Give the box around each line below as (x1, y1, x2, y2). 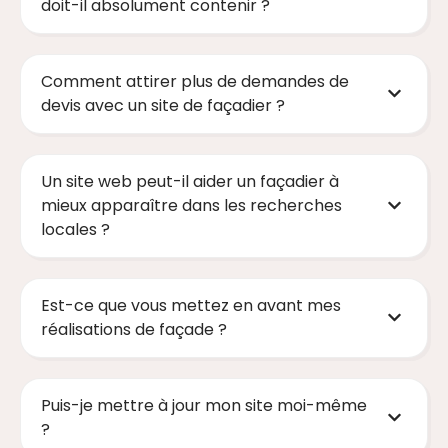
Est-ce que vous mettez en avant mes (41, 293, 341, 317)
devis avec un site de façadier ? (41, 93, 285, 117)
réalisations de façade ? (41, 317, 227, 341)
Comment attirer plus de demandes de (41, 69, 349, 93)
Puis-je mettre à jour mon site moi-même (41, 393, 367, 417)
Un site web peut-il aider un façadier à (41, 169, 339, 193)
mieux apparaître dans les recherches (41, 193, 342, 217)
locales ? (41, 217, 110, 241)
